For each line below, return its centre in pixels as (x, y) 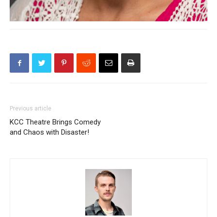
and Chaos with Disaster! (49, 132)
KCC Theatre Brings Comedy (55, 122)
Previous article (31, 108)
